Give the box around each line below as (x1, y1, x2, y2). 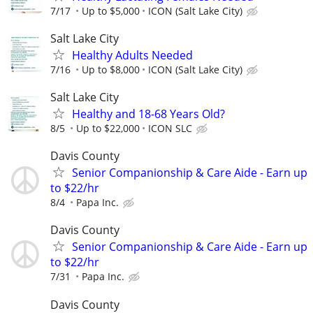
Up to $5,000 (82, 3, 140, 17)
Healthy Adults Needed (72, 47, 193, 63)
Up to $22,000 (76, 122, 140, 136)
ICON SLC (148, 122, 192, 136)
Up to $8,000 (82, 62, 140, 76)
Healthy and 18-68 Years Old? (72, 106, 225, 122)
